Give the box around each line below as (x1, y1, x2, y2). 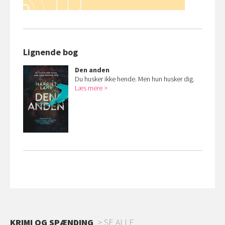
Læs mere (75, 83, 104, 92)
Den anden (75, 65, 109, 74)
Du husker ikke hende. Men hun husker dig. (75, 74, 194, 83)
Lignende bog (23, 46, 78, 58)
